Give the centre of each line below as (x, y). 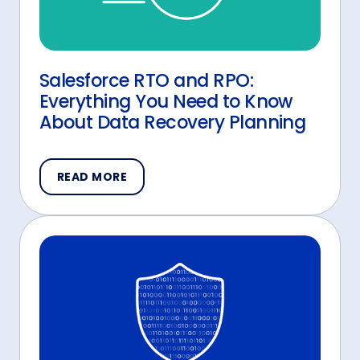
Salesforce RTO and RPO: (147, 80)
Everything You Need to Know (166, 101)
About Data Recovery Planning (173, 122)
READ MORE (92, 176)
